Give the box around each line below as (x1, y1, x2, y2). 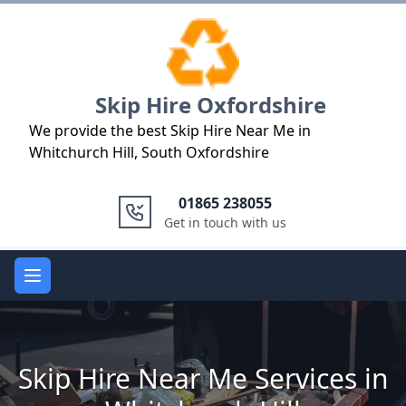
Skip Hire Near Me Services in (17, 360, 389, 397)
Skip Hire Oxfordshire (94, 90, 326, 120)
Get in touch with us (163, 214, 286, 231)
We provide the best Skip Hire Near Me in (29, 121, 311, 140)
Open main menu (32, 265, 151, 285)
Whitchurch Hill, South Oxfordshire (29, 142, 269, 162)
